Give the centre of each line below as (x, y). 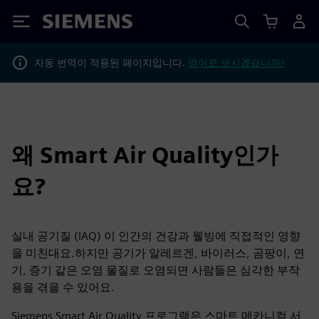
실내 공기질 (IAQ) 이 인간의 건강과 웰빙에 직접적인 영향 (156, 236)
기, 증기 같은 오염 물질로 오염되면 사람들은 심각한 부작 (156, 270)
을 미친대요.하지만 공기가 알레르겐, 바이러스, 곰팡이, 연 (158, 253)
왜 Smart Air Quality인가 (145, 155)
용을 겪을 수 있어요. (63, 287)
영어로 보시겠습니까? (236, 62)
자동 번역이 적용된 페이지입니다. (111, 62)
